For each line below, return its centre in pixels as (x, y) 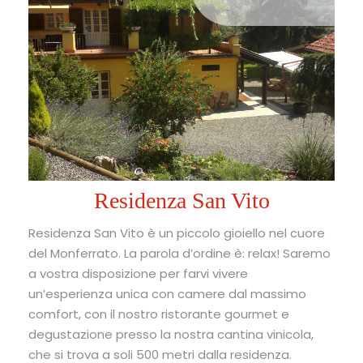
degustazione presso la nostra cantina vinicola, (171, 334)
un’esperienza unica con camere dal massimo (167, 293)
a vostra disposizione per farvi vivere (138, 273)
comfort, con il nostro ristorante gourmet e (159, 314)
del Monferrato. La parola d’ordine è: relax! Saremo (179, 253)
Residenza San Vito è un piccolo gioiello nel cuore (177, 233)
